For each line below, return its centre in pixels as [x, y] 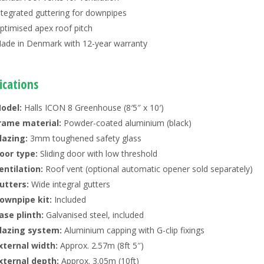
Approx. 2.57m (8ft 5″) [102, 246]
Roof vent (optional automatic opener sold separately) [149, 169]
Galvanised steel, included [94, 215]
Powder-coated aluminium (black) [126, 123]
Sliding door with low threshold [99, 154]
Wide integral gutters [70, 184]
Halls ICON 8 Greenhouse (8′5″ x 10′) [93, 108]
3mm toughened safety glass [85, 138]
